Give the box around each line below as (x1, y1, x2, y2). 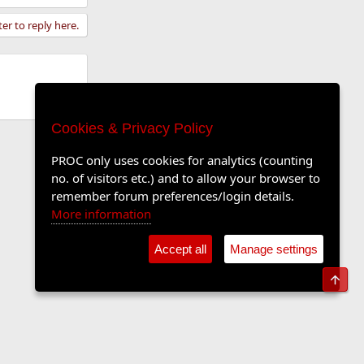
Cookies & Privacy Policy (51, 120, 213, 136)
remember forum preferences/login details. (51, 188, 294, 204)
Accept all (154, 242, 206, 256)
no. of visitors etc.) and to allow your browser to (51, 170, 320, 186)
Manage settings (230, 242, 318, 256)
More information (51, 206, 151, 222)
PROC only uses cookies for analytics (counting (51, 152, 313, 168)
